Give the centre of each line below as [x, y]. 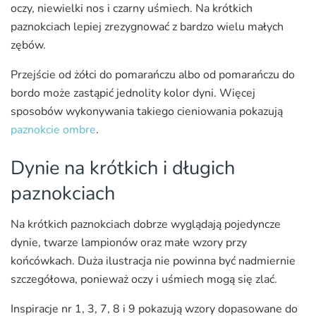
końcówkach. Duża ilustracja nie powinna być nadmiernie [153, 261]
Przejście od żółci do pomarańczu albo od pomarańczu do [153, 75]
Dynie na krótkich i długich [123, 168]
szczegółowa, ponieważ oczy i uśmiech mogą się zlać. [144, 280]
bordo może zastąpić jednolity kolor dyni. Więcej [133, 93]
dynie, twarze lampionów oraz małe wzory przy [129, 243]
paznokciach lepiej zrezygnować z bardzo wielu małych [147, 27]
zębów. [28, 45]
